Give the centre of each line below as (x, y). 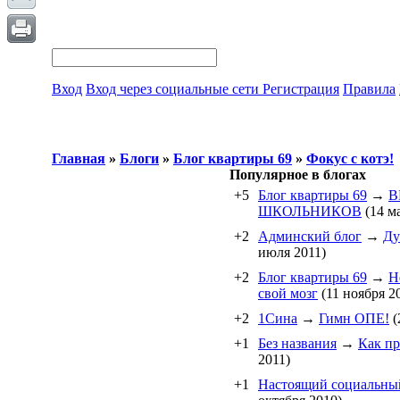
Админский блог (310, 236)
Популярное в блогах (298, 175)
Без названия (297, 343)
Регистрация (301, 89)
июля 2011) (292, 252)
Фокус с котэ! (350, 158)
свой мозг (288, 293)
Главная (79, 158)
